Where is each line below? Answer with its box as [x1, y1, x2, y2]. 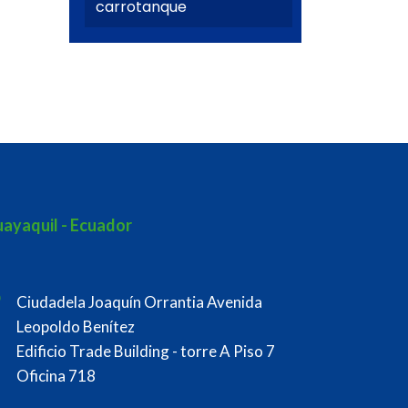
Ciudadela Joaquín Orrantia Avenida [16, 292, 262, 312]
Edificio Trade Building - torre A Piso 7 [16, 342, 275, 362]
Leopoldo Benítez [16, 317, 135, 337]
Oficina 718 [16, 366, 96, 386]
